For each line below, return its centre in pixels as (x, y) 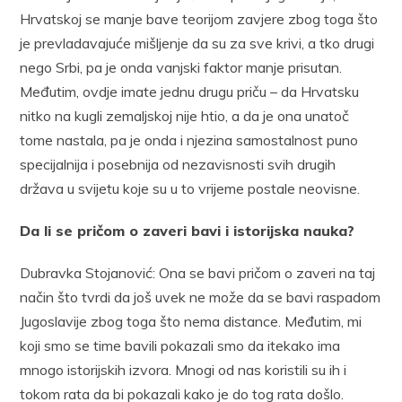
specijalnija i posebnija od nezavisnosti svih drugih (178, 164)
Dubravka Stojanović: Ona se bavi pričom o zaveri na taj (198, 272)
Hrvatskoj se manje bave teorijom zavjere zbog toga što (199, 18)
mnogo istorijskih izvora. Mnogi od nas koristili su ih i (184, 369)
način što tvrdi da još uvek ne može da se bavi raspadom (201, 297)
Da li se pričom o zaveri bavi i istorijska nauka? (188, 230)
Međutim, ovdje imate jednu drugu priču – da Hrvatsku (190, 91)
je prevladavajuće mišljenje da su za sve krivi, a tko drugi (197, 43)
